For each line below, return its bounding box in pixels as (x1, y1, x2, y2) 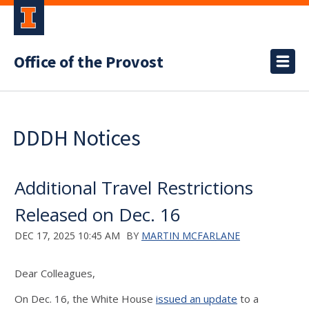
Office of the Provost (14, 50, 163, 74)
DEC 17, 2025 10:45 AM (14, 229, 120, 242)
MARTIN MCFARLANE (141, 229, 240, 242)
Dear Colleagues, (14, 266, 95, 280)
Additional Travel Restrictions (14, 175, 253, 200)
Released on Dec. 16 (14, 202, 181, 227)
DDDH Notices (12, 124, 141, 152)
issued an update (156, 292, 237, 306)
